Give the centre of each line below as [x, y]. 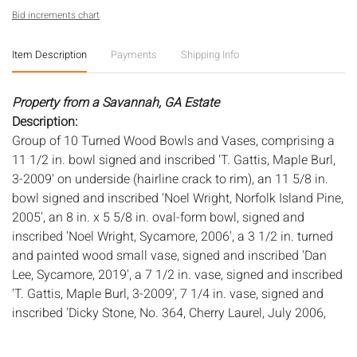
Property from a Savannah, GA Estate [116, 102]
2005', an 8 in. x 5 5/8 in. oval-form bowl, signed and [158, 217]
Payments [134, 54]
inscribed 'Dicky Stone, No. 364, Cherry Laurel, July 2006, [169, 313]
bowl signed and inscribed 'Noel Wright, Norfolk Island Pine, [178, 198]
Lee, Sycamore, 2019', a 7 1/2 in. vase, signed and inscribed [177, 275]
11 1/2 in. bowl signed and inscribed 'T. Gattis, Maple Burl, [174, 160]
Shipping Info [210, 54]
